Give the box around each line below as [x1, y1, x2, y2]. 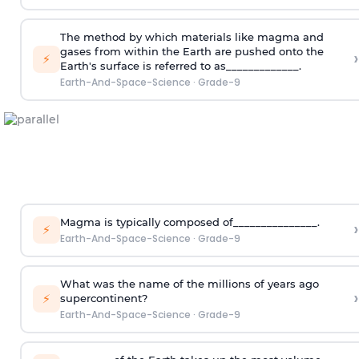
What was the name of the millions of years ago [59, 277, 319, 291]
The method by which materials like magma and [59, 30, 324, 44]
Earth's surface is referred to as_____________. [59, 59, 301, 73]
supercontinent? [59, 292, 147, 305]
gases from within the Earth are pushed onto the [59, 45, 324, 58]
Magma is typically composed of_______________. [59, 216, 320, 229]
